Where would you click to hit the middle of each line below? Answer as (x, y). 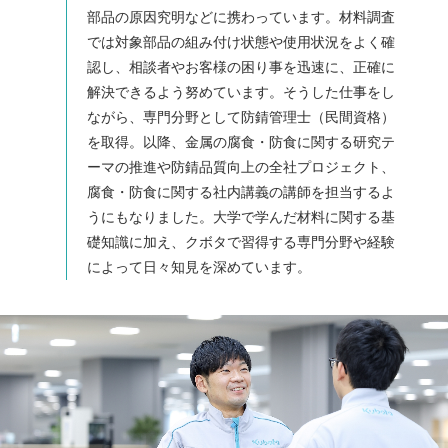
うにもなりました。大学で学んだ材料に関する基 (241, 217)
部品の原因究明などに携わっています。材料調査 (241, 17)
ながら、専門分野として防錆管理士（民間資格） (241, 117)
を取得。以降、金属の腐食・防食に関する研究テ (241, 142)
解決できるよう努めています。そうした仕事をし (241, 92)
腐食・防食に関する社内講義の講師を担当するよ (241, 192)
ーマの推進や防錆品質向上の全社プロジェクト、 (241, 167)
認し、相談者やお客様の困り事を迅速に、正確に (241, 67)
